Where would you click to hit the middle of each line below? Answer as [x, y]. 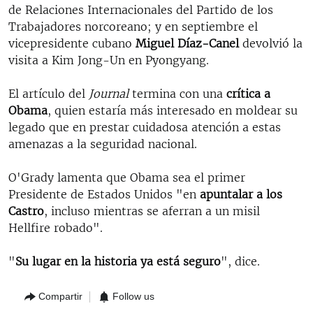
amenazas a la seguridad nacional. [103, 144]
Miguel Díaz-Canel [187, 43]
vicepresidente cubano [72, 43]
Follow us [133, 296]
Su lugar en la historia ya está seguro [118, 261]
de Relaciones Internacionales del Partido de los [141, 9]
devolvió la [271, 43]
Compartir [60, 296]
